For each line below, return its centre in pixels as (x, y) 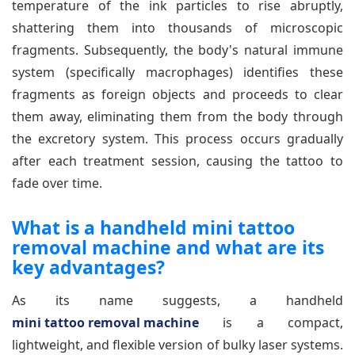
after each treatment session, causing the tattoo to (177, 160)
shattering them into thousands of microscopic (177, 27)
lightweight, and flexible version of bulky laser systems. (177, 344)
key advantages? (88, 267)
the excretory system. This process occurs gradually (177, 138)
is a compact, (271, 322)
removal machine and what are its (168, 247)
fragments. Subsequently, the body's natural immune (177, 50)
